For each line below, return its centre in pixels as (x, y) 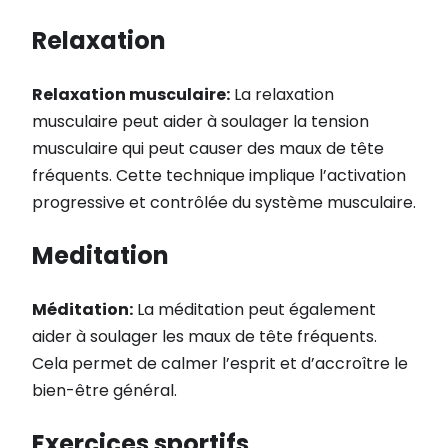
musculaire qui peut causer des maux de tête (208, 149)
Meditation (100, 256)
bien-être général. (104, 391)
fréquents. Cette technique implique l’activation (219, 176)
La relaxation (282, 95)
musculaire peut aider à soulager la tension (200, 122)
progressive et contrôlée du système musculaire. (224, 203)
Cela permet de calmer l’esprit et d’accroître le (220, 364)
